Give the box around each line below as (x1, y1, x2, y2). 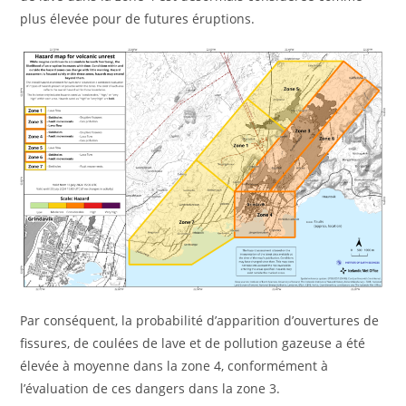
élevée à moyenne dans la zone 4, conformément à (20, 357, 329, 375)
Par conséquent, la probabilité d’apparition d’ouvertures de (20, 312, 380, 330)
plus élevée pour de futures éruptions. (20, 9, 256, 27)
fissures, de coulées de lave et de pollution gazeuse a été (20, 334, 366, 353)
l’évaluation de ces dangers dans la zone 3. (20, 380, 281, 398)
